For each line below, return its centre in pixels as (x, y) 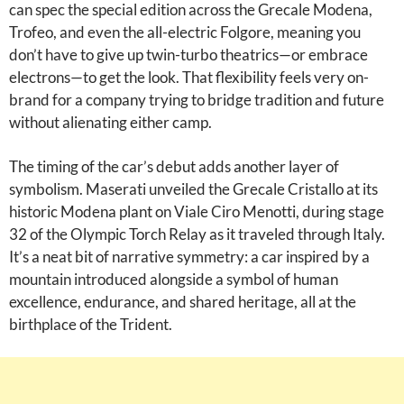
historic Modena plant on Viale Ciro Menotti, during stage (197, 211)
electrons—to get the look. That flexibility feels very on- (189, 77)
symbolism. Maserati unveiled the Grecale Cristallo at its (193, 189)
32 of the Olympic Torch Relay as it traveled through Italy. (197, 234)
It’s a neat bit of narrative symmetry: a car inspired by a (189, 257)
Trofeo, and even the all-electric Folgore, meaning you (185, 32)
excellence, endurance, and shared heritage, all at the (183, 302)
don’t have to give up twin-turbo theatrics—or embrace (188, 55)
